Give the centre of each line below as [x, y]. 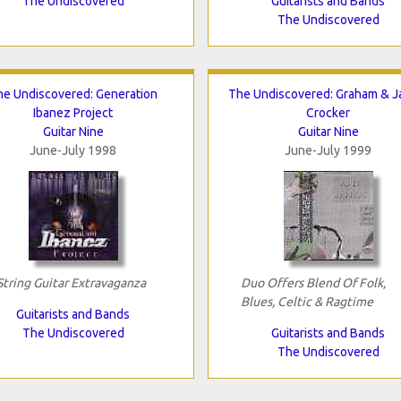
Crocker [328, 112]
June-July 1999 [328, 150]
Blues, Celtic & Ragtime [307, 301]
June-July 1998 [73, 150]
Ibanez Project [73, 112]
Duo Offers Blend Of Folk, [313, 282]
